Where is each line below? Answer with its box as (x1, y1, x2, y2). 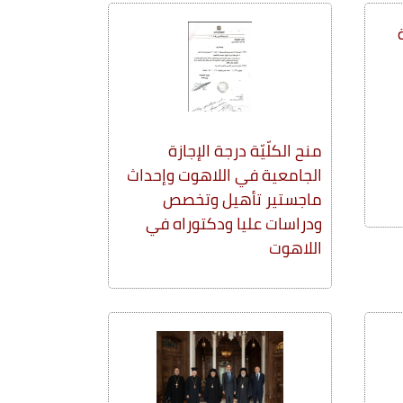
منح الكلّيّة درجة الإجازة (168, 135, 322, 166)
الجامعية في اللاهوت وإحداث (127, 159, 322, 190)
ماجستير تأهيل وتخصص (163, 184, 322, 214)
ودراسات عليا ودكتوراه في (146, 208, 322, 238)
